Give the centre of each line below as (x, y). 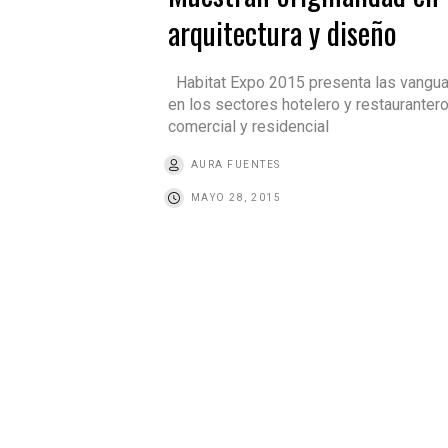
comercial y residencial (248, 127)
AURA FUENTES (235, 165)
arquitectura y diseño (282, 33)
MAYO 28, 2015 (236, 198)
